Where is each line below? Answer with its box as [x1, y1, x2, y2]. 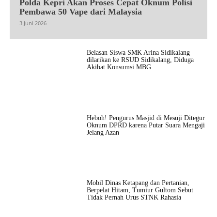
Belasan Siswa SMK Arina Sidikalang [86, 49, 190, 57]
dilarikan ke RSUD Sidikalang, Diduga [86, 56, 194, 64]
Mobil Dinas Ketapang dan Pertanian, [86, 179, 189, 186]
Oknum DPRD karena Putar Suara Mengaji [86, 121, 205, 129]
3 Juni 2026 [19, 19, 46, 27]
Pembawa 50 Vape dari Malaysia [19, 7, 142, 17]
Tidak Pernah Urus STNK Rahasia [86, 193, 181, 201]
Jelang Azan [86, 128, 119, 136]
